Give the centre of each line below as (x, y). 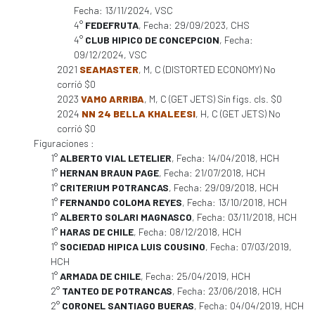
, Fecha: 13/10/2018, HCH (234, 202)
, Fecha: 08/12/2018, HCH (187, 232)
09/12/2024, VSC (110, 54)
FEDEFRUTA (112, 25)
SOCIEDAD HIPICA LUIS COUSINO (133, 246)
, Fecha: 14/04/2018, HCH (225, 158)
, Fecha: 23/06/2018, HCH (227, 291)
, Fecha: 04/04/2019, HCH (249, 306)
